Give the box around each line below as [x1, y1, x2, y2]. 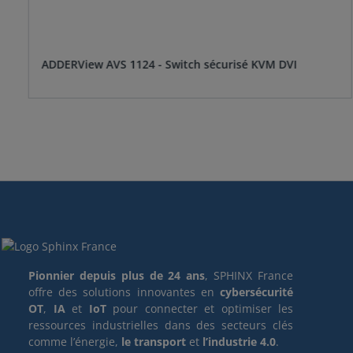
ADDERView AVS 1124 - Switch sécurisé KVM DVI [41, 57, 297, 72]
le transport [121, 334, 186, 350]
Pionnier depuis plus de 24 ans [28, 268, 206, 284]
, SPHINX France [205, 268, 294, 284]
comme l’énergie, [28, 334, 121, 350]
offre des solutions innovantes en [28, 284, 220, 300]
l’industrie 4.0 [203, 334, 276, 350]
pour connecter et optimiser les [113, 301, 293, 317]
